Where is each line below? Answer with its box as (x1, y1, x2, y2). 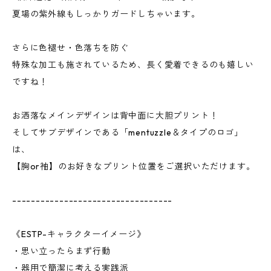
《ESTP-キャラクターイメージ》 (12, 229, 146, 240)
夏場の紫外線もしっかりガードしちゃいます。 (12, 8, 200, 19)
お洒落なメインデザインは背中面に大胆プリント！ (12, 110, 218, 121)
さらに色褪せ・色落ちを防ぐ (12, 42, 129, 53)
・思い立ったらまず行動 (12, 246, 111, 256)
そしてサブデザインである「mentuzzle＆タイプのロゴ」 (12, 127, 243, 138)
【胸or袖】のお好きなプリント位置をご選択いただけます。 (12, 161, 255, 172)
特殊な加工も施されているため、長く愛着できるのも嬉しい (12, 59, 254, 70)
